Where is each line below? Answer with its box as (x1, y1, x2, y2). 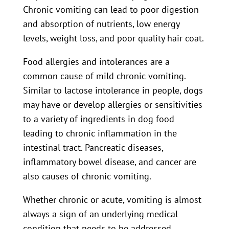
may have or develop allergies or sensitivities (22, 99, 202, 110)
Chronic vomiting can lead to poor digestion (22, 4, 199, 15)
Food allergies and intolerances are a (22, 56, 170, 67)
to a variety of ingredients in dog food (22, 113, 174, 125)
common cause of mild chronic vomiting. (22, 70, 186, 82)
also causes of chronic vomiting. (22, 170, 151, 182)
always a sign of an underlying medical (22, 208, 178, 220)
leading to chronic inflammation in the (22, 127, 177, 139)
